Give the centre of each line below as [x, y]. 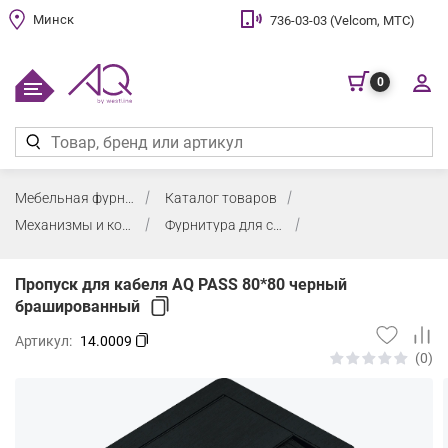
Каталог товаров [221, 198]
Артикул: [45, 340]
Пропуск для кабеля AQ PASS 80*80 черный [181, 284]
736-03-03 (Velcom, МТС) [342, 20]
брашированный [77, 306]
